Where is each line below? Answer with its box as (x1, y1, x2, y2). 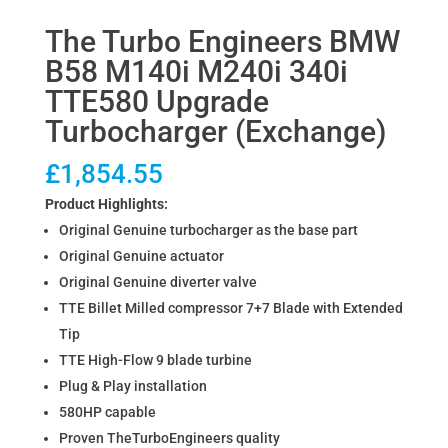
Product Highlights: (44, 196, 168, 213)
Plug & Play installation (58, 378, 207, 395)
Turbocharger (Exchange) (44, 114, 386, 150)
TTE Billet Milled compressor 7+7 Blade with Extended (58, 300, 403, 317)
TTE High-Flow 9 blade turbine (58, 352, 252, 369)
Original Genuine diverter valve (58, 274, 257, 291)
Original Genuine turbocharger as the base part (58, 222, 358, 239)
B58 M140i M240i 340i (44, 54, 348, 90)
